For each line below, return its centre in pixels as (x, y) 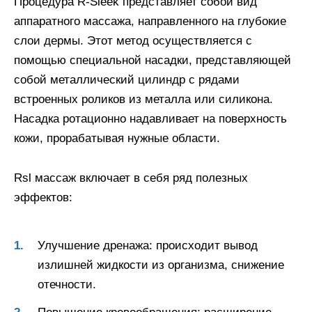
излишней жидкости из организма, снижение (161, 265)
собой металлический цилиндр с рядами (127, 80)
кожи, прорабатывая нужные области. (117, 139)
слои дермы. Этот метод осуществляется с (133, 41)
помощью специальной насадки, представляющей (153, 61)
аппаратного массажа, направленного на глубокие (150, 22)
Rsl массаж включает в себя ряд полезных (131, 178)
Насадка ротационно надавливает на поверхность (150, 119)
